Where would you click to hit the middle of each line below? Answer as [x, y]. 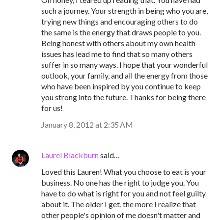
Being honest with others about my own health [118, 43]
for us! [52, 108]
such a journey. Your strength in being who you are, [124, 11]
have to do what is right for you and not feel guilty [124, 193]
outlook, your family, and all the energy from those [124, 75]
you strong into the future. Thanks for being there [124, 97]
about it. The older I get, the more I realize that [119, 204]
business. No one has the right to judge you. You [120, 182]
